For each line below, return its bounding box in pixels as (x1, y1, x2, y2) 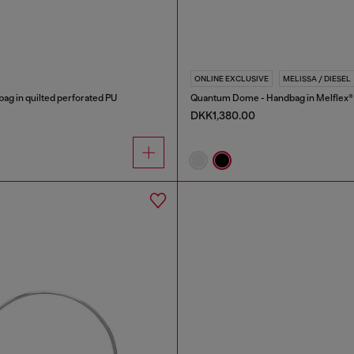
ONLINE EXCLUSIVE (194, 73, 269, 83)
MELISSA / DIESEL (282, 73, 351, 83)
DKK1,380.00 (190, 108, 255, 122)
